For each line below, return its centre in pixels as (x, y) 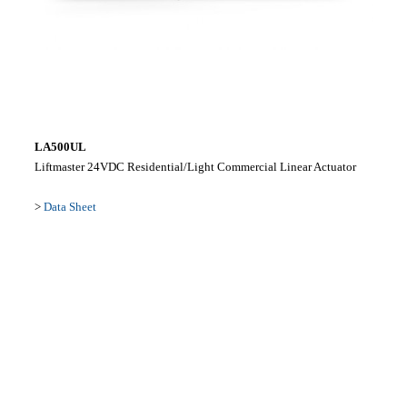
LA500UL (60, 146)
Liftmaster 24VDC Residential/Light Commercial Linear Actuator (195, 166)
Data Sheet (69, 206)
